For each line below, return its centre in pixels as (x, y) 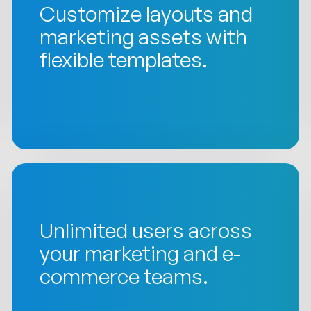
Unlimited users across (146, 230)
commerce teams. (124, 276)
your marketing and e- (141, 253)
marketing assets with (144, 36)
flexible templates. (124, 59)
